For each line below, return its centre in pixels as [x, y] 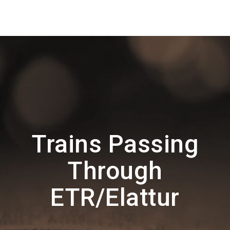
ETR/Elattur [115, 197]
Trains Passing [115, 144]
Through [115, 171]
